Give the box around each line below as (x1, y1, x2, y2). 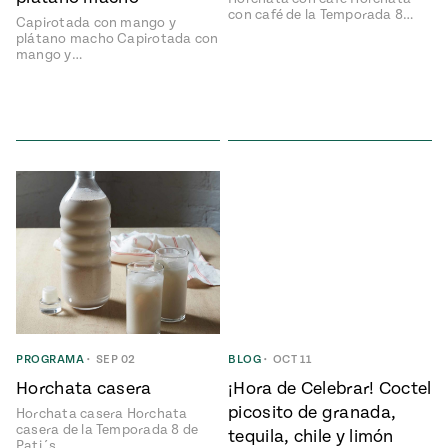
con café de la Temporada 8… (228, 7, 414, 24)
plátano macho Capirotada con (16, 31, 219, 48)
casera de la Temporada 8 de (16, 422, 199, 439)
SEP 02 (95, 353, 136, 367)
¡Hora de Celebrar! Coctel (228, 378, 432, 400)
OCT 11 (272, 353, 313, 367)
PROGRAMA (16, 353, 84, 367)
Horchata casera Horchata (16, 406, 188, 423)
